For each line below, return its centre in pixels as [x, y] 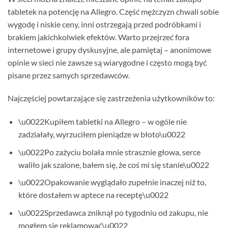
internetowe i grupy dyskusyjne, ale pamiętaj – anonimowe [109, 49]
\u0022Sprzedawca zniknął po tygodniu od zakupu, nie [113, 212]
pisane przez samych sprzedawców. [69, 75]
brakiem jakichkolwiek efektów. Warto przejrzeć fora [98, 37]
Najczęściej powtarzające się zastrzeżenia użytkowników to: [111, 98]
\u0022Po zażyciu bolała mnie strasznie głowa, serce [109, 152]
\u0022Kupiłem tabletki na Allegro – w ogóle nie [102, 122]
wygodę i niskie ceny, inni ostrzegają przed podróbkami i [104, 24]
